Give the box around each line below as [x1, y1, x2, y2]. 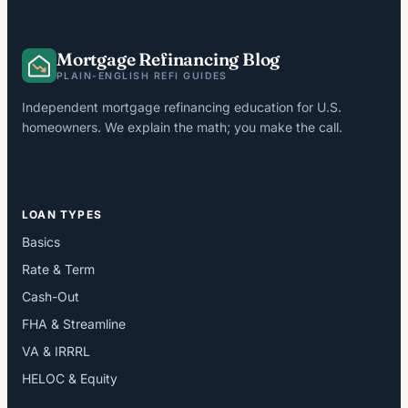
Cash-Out [22, 289, 79, 305]
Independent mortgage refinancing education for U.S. [22, 99, 342, 116]
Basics [22, 234, 60, 250]
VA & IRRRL [22, 343, 90, 360]
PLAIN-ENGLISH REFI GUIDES [56, 70, 228, 83]
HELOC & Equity [22, 371, 117, 387]
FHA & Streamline [22, 316, 126, 332]
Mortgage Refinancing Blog [56, 48, 280, 71]
